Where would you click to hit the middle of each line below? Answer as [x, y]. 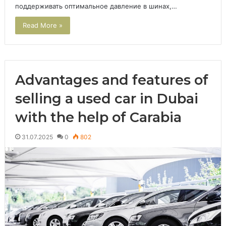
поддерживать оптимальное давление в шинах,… [96, 6]
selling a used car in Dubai [106, 99]
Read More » [42, 25]
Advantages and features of [111, 80]
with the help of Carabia [98, 118]
